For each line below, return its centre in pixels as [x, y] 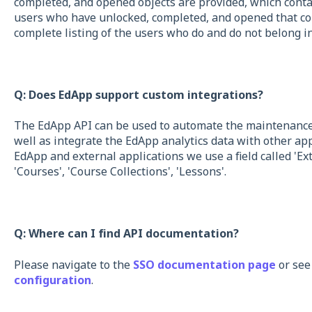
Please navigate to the [73, 264]
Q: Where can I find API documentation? [127, 234]
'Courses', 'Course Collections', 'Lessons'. [120, 172]
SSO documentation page [204, 264]
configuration [52, 280]
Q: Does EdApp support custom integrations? [138, 95]
